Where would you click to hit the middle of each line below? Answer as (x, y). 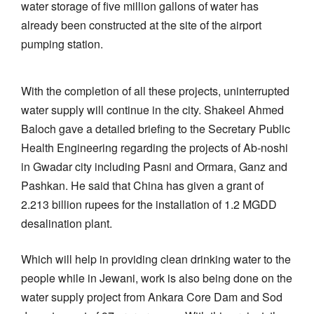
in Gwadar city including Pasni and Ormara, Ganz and (154, 166)
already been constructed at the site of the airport (141, 25)
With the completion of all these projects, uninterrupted (155, 90)
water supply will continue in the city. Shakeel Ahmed (152, 109)
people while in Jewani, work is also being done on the (157, 278)
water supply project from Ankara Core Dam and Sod (152, 296)
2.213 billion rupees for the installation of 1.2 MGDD (149, 204)
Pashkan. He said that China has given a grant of (142, 185)
